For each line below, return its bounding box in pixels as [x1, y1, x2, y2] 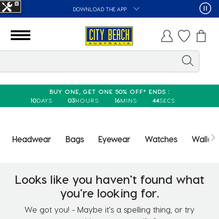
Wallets [192, 134, 218, 144]
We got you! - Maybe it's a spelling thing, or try [24, 204, 195, 214]
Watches [145, 134, 177, 144]
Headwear [12, 134, 51, 144]
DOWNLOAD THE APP [73, 6, 128, 12]
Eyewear [98, 134, 130, 144]
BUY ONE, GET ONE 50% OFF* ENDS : [49, 88, 170, 95]
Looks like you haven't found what [15, 172, 204, 186]
